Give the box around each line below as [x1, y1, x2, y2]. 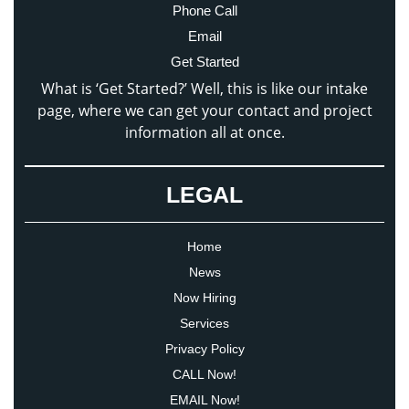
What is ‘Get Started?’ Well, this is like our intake [41, 79, 368, 100]
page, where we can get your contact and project [37, 100, 372, 121]
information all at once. [124, 122, 285, 143]
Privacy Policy [164, 341, 245, 357]
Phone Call [172, 3, 237, 19]
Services [180, 316, 229, 331]
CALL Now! [173, 367, 236, 383]
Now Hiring [173, 290, 236, 306]
